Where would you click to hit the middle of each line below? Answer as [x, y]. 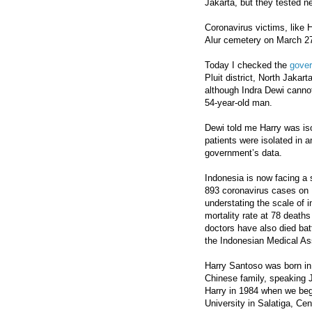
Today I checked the [247, 65]
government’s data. [243, 153]
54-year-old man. [239, 103]
